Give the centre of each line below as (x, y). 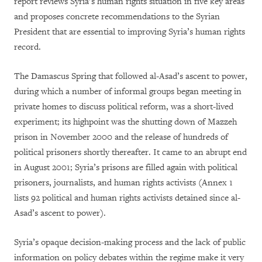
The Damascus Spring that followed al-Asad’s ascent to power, (131, 76)
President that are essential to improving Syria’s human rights (130, 32)
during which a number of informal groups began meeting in (128, 92)
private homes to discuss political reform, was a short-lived (124, 107)
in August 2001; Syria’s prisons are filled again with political (126, 168)
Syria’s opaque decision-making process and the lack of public (130, 242)
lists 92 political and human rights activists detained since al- (127, 198)
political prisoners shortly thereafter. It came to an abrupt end (130, 152)
